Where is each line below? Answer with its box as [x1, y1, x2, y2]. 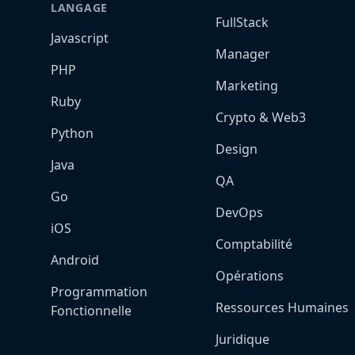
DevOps [216, 204, 263, 221]
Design [216, 140, 258, 158]
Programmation [51, 283, 147, 300]
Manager [216, 45, 270, 63]
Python [51, 124, 94, 142]
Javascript [51, 29, 109, 47]
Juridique [216, 330, 269, 348]
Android [51, 251, 99, 269]
